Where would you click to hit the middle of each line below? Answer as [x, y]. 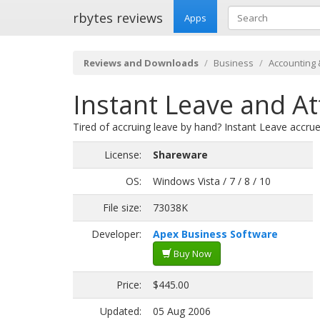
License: [123, 155]
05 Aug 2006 [182, 311]
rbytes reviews [118, 18]
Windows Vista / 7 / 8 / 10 [212, 181]
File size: [122, 207]
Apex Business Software [215, 234]
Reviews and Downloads [141, 63]
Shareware [180, 155]
